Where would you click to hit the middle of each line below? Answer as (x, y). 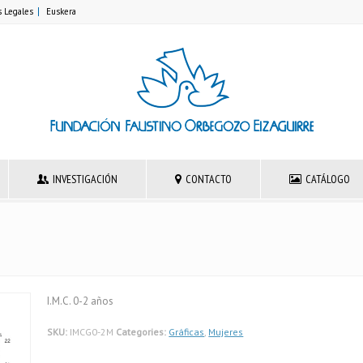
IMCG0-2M (92, 332)
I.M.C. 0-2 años (81, 301)
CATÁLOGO (327, 179)
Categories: (141, 332)
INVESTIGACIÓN (85, 179)
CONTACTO (208, 179)
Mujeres (226, 332)
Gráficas (187, 332)
